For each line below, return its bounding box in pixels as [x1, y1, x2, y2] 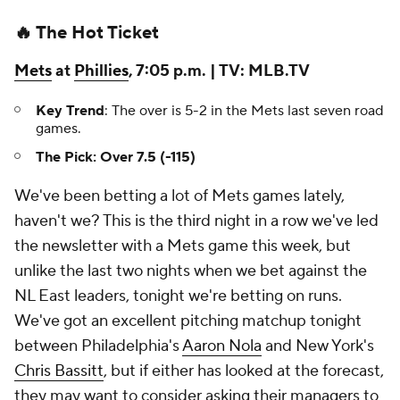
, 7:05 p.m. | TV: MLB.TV [129, 61, 310, 81]
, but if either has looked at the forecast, [104, 361, 384, 381]
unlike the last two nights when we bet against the [14, 261, 367, 281]
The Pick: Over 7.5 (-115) [36, 148, 196, 166]
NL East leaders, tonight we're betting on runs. [14, 286, 342, 306]
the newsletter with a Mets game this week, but [14, 236, 351, 256]
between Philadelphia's [14, 336, 182, 356]
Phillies [74, 61, 129, 81]
